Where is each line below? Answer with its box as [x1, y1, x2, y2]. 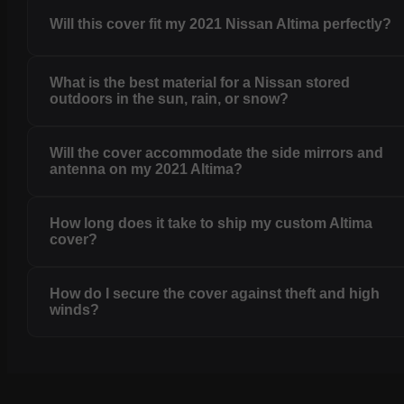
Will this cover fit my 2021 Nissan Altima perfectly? [50, 16, 392, 32]
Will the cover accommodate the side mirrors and [50, 145, 384, 161]
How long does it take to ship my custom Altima [50, 216, 373, 232]
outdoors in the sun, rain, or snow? [50, 91, 289, 107]
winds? [50, 302, 100, 318]
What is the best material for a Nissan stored [50, 75, 351, 91]
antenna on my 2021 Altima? [50, 161, 243, 178]
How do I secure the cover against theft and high [50, 286, 381, 302]
